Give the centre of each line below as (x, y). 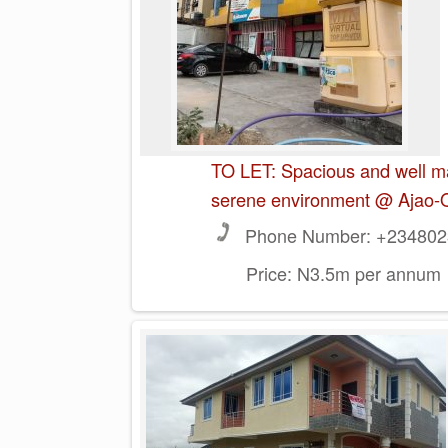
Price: (268, 273)
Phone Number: (307, 235)
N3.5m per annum (366, 273)
